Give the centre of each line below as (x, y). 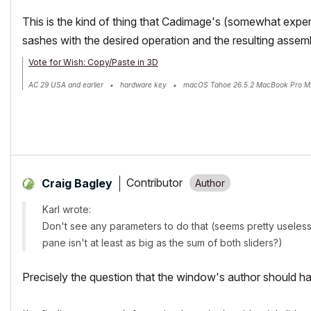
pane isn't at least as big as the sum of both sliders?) (162, 242)
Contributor (154, 183)
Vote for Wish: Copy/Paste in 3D (93, 62)
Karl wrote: (67, 209)
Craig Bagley (77, 183)
